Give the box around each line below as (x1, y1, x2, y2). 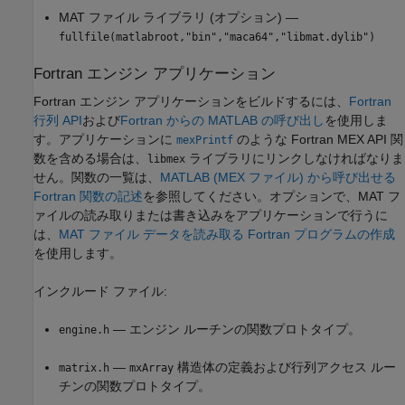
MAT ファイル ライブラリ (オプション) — (59, 9, 298, 24)
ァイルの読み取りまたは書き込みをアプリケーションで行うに (33, 207, 388, 222)
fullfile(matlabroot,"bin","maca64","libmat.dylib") (59, 30, 375, 43)
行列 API (33, 112, 82, 127)
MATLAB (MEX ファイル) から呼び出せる (160, 169, 396, 184)
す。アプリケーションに (33, 131, 176, 146)
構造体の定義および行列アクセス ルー (174, 359, 396, 374)
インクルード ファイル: (33, 283, 167, 298)
